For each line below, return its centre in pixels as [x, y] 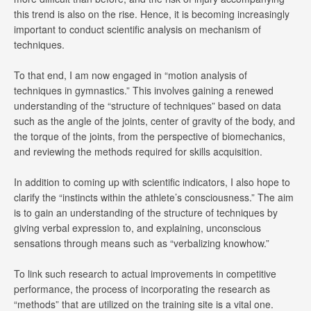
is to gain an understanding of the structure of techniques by [146, 212]
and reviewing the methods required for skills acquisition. [138, 151]
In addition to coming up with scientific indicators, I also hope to [152, 182]
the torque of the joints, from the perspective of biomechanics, [150, 136]
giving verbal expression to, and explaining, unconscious [137, 228]
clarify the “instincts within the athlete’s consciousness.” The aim [154, 197]
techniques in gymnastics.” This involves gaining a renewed [144, 90]
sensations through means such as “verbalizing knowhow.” [142, 243]
